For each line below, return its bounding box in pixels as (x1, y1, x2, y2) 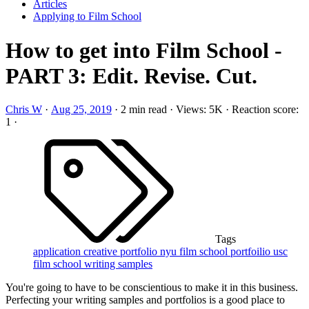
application (33, 246, 83, 258)
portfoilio (230, 246, 273, 258)
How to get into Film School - (6, 37, 282, 63)
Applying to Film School (33, 10, 141, 23)
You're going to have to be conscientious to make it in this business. (6, 281, 298, 294)
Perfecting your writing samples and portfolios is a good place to (6, 294, 285, 306)
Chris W (6, 103, 42, 116)
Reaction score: (229, 103, 299, 116)
